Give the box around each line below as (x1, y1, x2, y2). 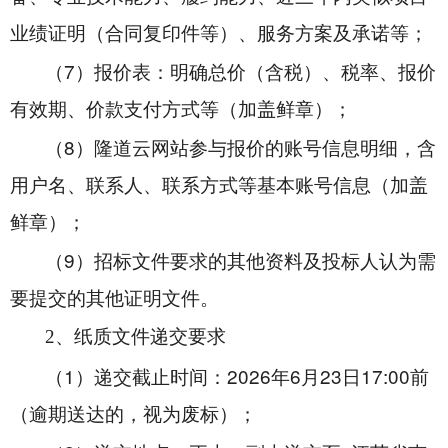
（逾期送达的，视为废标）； (10, 404, 257, 425)
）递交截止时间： (75, 367, 227, 388)
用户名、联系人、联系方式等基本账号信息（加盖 (10, 175, 428, 196)
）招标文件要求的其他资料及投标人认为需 (75, 251, 436, 272)
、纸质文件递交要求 (55, 326, 226, 347)
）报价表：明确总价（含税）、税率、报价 (75, 62, 436, 83)
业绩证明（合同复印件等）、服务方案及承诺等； (10, 23, 428, 44)
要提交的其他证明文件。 (10, 288, 219, 309)
